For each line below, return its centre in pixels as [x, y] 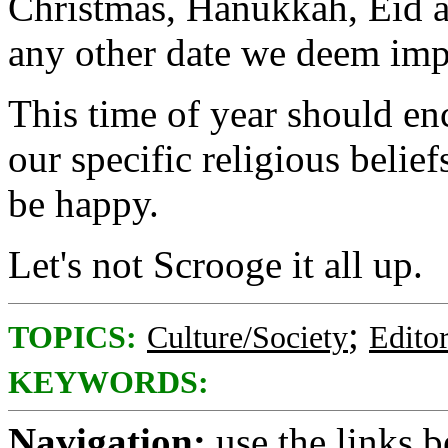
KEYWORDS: [108, 382]
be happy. [83, 203]
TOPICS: [72, 337]
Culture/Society [247, 337]
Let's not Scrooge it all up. [215, 264]
